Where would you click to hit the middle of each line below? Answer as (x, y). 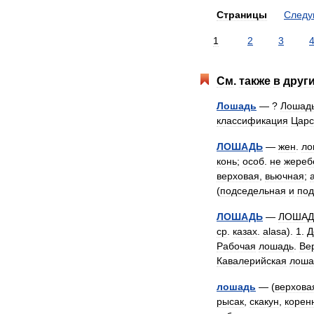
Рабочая (236, 246)
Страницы (242, 15)
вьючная (285, 176)
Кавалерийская (252, 261)
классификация (252, 121)
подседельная (253, 191)
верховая (238, 176)
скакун (264, 301)
